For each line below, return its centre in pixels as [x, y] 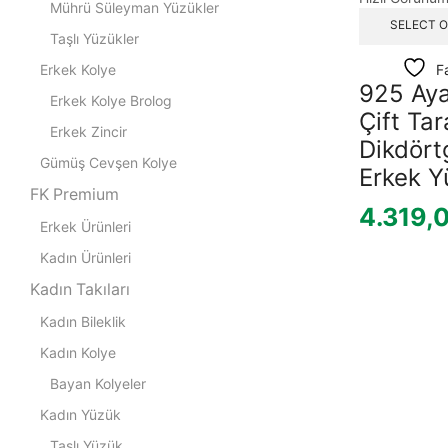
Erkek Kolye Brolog [111, 100]
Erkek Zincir [88, 131]
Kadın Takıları [80, 289]
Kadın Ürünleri [85, 257]
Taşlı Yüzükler [94, 38]
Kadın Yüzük [80, 414]
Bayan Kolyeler [98, 383]
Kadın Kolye [78, 352]
